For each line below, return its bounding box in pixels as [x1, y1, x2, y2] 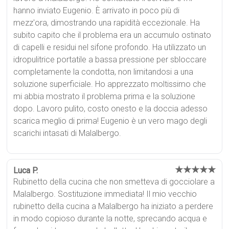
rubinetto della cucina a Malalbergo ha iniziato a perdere [13, 201, 214, 211]
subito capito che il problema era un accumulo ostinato [13, 30, 212, 40]
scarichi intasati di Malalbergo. [13, 128, 122, 138]
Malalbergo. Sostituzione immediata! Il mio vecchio [13, 189, 197, 199]
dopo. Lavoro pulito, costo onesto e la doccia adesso [13, 103, 208, 113]
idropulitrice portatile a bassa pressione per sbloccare [13, 54, 207, 64]
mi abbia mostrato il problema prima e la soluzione [13, 91, 196, 101]
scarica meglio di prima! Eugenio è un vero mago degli [13, 116, 208, 126]
